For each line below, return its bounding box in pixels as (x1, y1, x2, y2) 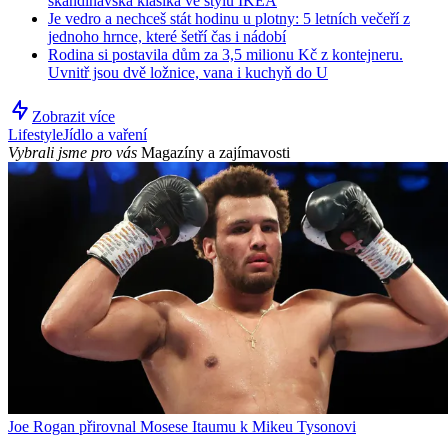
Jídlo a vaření (63, 125, 147, 143)
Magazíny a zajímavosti (141, 143, 290, 161)
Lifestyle (8, 125, 63, 143)
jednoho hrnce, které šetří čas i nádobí (48, 27, 286, 45)
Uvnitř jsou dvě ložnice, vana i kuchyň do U (48, 63, 328, 81)
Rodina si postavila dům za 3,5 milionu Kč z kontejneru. (48, 45, 403, 63)
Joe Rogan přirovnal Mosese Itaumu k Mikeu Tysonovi (8, 417, 356, 435)
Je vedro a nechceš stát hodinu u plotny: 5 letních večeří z (48, 9, 410, 27)
